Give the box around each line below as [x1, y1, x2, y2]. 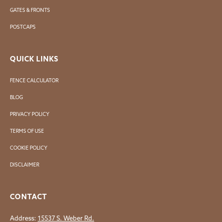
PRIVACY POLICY [10, 111, 50, 117]
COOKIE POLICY [10, 144, 48, 151]
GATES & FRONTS [10, 6, 50, 13]
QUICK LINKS [10, 54, 58, 63]
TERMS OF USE [10, 127, 44, 134]
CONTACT [10, 192, 47, 201]
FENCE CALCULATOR [10, 77, 58, 84]
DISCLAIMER [10, 161, 39, 168]
